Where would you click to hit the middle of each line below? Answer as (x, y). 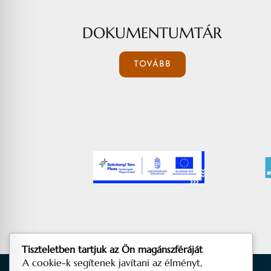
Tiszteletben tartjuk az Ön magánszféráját (112, 249)
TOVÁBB (152, 64)
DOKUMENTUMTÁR (152, 33)
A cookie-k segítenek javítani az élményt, (112, 262)
